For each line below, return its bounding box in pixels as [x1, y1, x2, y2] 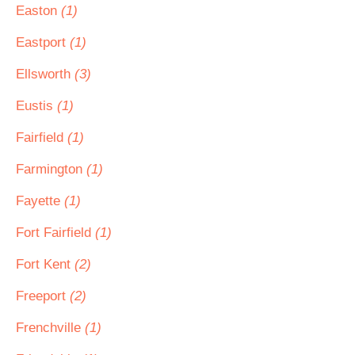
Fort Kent [16, 257, 74, 272]
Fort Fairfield [16, 225, 95, 240]
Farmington [16, 162, 86, 177]
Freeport [16, 288, 70, 303]
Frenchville [16, 320, 85, 335]
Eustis [16, 98, 57, 113]
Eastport [16, 35, 70, 50]
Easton [16, 3, 61, 18]
